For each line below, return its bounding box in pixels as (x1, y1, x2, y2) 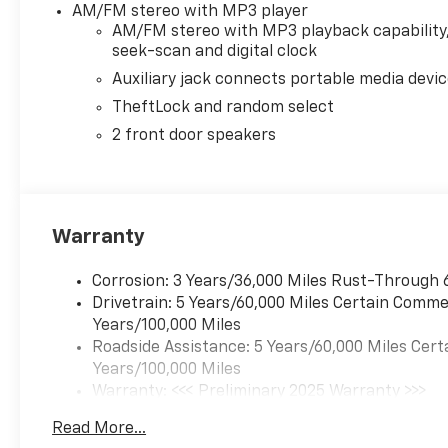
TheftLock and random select (112, 100, 335, 117)
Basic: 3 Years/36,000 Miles (92, 406, 296, 423)
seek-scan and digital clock (112, 44, 318, 61)
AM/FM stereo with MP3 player (72, 4, 309, 21)
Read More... (52, 421, 147, 438)
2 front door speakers (112, 128, 277, 145)
